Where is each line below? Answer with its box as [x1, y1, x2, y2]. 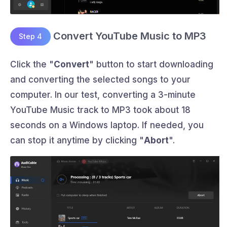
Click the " [10, 59, 54, 70]
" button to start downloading [89, 59, 213, 70]
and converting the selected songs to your [10, 74, 191, 85]
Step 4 [19, 32, 42, 41]
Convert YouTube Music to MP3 [51, 29, 206, 42]
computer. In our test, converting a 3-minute [10, 90, 196, 100]
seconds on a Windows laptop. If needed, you [10, 120, 204, 131]
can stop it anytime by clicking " [10, 135, 144, 146]
